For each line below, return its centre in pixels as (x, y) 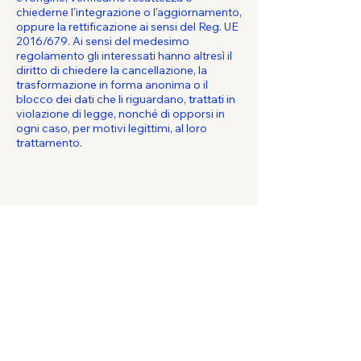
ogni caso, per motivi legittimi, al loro (112, 128)
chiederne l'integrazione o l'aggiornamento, (129, 12)
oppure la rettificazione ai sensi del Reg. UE (127, 27)
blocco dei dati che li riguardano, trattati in (126, 99)
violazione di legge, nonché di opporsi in (120, 114)
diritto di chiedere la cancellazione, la (112, 70)
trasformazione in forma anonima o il (112, 85)
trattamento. (49, 143)
